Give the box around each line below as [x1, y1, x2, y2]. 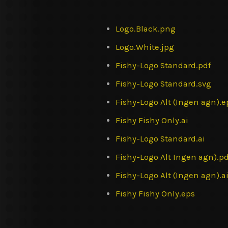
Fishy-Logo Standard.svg [115, 78, 211, 89]
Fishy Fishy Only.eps [115, 188, 195, 198]
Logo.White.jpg [115, 42, 174, 52]
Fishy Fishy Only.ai [115, 115, 188, 125]
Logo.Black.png [115, 23, 176, 34]
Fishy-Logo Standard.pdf [115, 60, 211, 70]
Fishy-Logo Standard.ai [115, 133, 205, 144]
